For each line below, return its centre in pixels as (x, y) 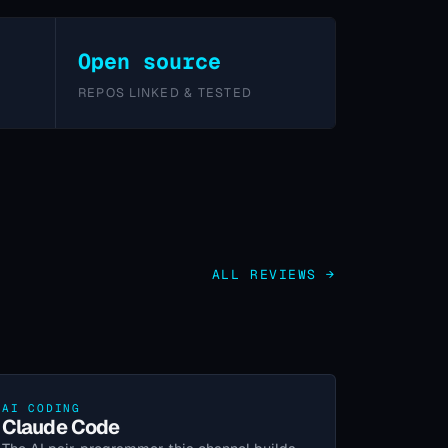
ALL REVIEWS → (273, 274)
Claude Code (61, 427)
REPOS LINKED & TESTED (165, 92)
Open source (149, 60)
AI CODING (41, 408)
